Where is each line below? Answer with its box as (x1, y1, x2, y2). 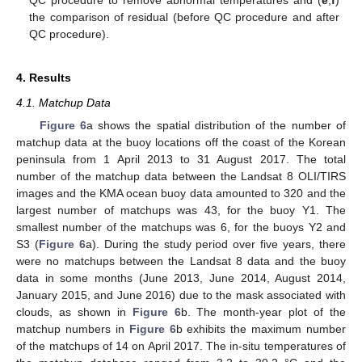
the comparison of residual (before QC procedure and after (29, 11, 339, 24)
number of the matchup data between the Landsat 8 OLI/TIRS (16, 170, 346, 183)
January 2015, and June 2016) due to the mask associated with (16, 288, 346, 302)
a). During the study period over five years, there (85, 238, 347, 251)
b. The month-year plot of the (180, 305, 347, 319)
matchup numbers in (16, 322, 129, 336)
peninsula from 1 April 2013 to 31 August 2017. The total (16, 153, 346, 166)
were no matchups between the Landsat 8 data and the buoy (16, 255, 346, 268)
